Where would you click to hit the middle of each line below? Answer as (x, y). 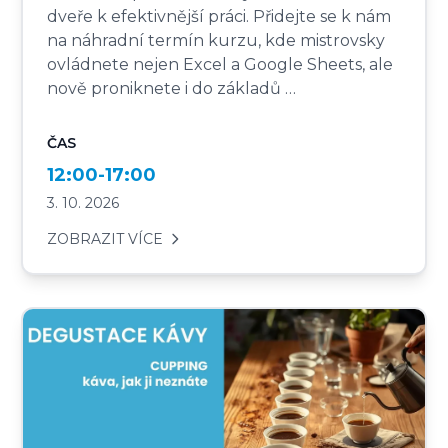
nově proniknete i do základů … (172, 88)
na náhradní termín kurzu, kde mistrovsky (216, 40)
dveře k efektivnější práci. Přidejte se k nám (219, 16)
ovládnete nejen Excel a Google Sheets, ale (220, 64)
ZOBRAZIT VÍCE (105, 238)
